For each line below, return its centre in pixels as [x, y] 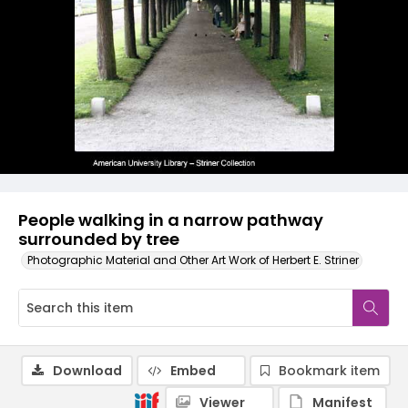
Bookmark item [329, 371]
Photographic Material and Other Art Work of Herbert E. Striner [193, 260]
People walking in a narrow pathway [171, 220]
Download [87, 371]
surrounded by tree [99, 239]
